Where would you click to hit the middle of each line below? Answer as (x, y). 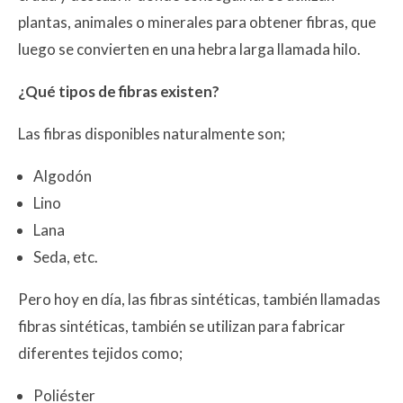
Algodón (63, 175)
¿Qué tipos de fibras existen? (119, 91)
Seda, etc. (66, 256)
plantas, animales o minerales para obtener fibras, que (197, 22)
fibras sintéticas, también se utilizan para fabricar (182, 326)
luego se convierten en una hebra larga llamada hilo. (189, 49)
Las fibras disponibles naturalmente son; (152, 133)
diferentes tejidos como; (100, 353)
